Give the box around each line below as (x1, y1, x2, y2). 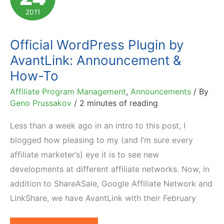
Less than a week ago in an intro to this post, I (10, 120, 185, 131)
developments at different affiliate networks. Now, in (10, 164, 209, 174)
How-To (10, 67, 58, 83)
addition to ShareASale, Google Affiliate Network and (10, 178, 212, 189)
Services (29, 15, 61, 25)
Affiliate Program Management (10, 86, 126, 96)
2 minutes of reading (79, 97, 158, 108)
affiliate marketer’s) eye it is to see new (10, 149, 159, 160)
